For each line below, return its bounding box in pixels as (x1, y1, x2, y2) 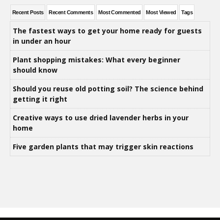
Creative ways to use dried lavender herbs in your (13, 112, 189, 122)
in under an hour (13, 36, 71, 46)
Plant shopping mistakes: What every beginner (13, 55, 180, 64)
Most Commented (98, 9, 141, 15)
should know (13, 65, 59, 75)
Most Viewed (146, 9, 176, 15)
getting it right (13, 94, 67, 104)
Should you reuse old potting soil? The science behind (13, 83, 203, 93)
